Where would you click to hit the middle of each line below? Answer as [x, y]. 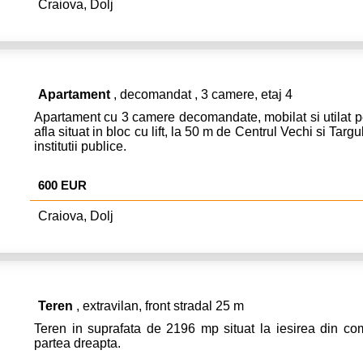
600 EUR [62, 185]
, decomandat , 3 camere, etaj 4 [201, 94]
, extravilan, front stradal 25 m [158, 305]
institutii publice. [80, 146]
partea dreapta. [77, 343]
